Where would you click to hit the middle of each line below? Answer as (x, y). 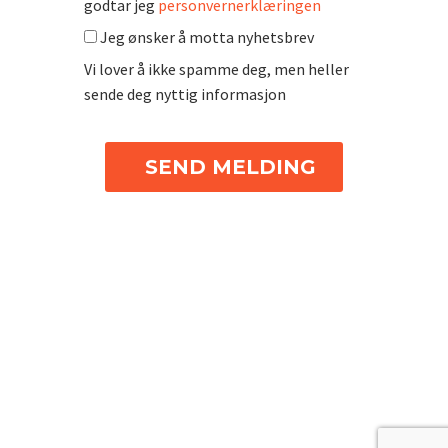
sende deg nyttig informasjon (185, 94)
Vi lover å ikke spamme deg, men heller (216, 69)
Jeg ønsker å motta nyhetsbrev (207, 37)
